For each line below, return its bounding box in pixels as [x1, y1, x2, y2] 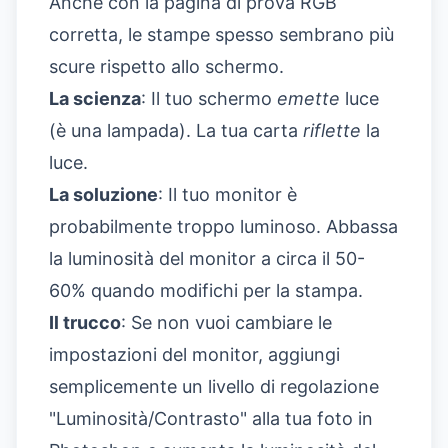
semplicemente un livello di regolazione [49, 375, 379, 397]
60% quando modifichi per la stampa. [49, 279, 363, 301]
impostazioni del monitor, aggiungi [49, 343, 340, 365]
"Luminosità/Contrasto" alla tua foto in [49, 407, 373, 429]
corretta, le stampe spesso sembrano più [49, 23, 394, 45]
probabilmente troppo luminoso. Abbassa [49, 215, 398, 237]
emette [277, 87, 340, 109]
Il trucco [49, 311, 121, 333]
